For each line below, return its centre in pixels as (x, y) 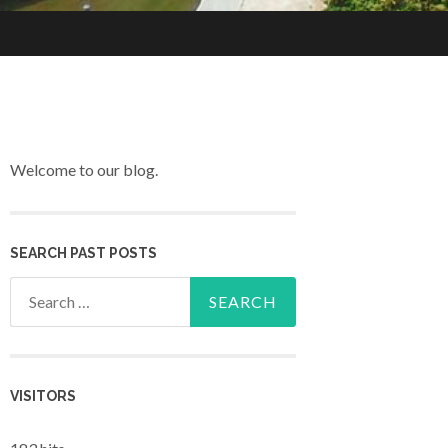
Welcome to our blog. (84, 170)
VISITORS (43, 396)
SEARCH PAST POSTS (83, 252)
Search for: (47, 290)
